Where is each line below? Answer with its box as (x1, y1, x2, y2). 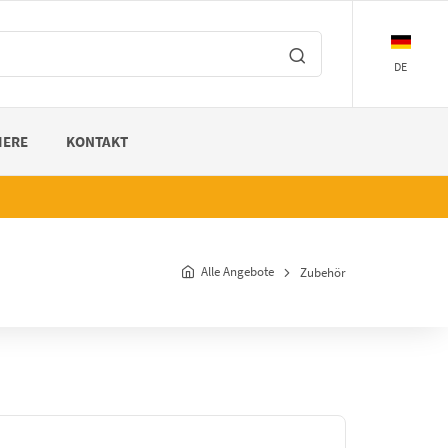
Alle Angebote (201, 262, 274, 280)
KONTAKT (66, 131, 128, 151)
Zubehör (300, 263, 346, 281)
